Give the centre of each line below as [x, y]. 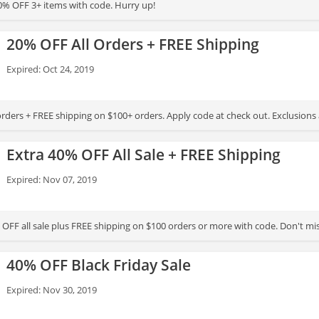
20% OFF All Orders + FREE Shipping [133, 44]
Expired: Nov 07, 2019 [52, 179]
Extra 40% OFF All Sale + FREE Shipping [143, 155]
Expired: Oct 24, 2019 [50, 69]
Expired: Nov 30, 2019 [52, 290]
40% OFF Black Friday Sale [99, 265]
